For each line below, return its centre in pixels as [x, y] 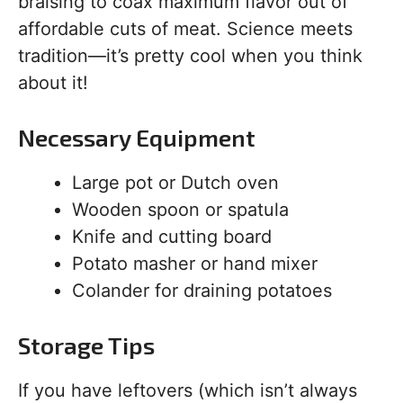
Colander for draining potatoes [202, 291]
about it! [53, 83]
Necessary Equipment [137, 137]
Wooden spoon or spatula [180, 210]
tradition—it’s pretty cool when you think [190, 56]
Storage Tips [86, 345]
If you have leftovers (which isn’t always [188, 390]
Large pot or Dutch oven [175, 183]
